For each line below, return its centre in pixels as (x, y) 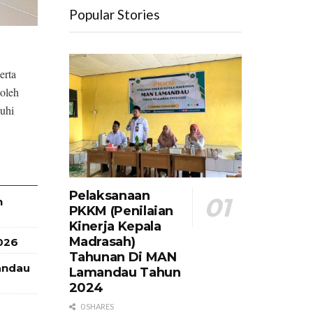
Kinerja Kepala (115, 226)
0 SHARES (96, 306)
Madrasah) (102, 241)
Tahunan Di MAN (123, 257)
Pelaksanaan (109, 195)
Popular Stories (114, 14)
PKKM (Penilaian (121, 211)
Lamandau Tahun (125, 272)
